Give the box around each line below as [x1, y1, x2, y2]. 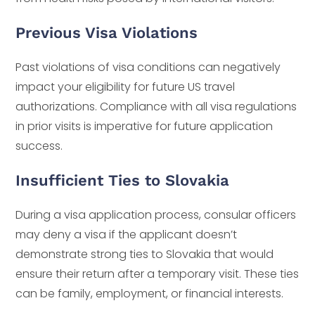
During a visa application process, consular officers [15, 207, 297, 224]
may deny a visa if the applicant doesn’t [15, 226, 238, 243]
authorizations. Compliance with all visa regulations [15, 98, 297, 115]
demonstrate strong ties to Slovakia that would [15, 246, 274, 263]
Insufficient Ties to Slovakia [15, 172, 230, 190]
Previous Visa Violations [15, 24, 198, 42]
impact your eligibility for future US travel [15, 79, 236, 96]
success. [15, 138, 63, 155]
